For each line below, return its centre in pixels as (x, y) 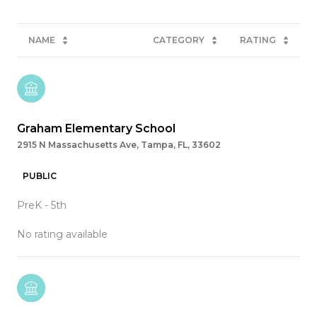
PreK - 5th (42, 206)
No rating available (62, 235)
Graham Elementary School (96, 129)
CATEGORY (179, 40)
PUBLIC (40, 176)
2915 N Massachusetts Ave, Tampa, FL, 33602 (119, 145)
